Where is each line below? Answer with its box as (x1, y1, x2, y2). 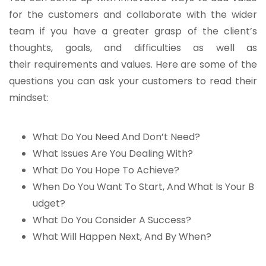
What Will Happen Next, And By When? (33, 230, 211, 244)
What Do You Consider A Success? (33, 213, 191, 227)
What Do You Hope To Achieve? (33, 163, 179, 178)
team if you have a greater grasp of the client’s (9, 24, 257, 39)
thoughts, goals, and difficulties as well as (9, 41, 257, 55)
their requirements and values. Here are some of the (9, 58, 257, 72)
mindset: (9, 91, 49, 105)
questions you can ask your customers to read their (9, 74, 257, 88)
